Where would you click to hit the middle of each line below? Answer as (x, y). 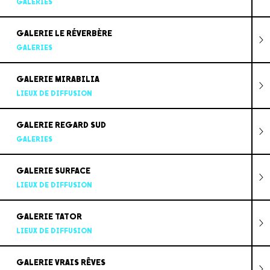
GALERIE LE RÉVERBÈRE (64, 33)
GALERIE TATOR (49, 216)
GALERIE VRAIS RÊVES (61, 262)
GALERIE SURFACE (53, 171)
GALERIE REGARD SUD (61, 125)
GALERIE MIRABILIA (58, 79)
